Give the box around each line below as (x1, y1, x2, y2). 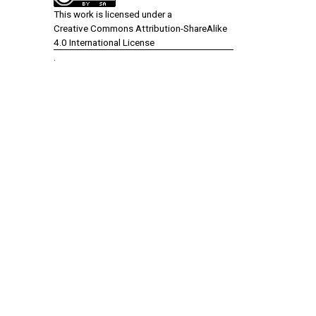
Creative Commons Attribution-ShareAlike (53, 22, 227, 34)
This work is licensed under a (53, 8, 172, 20)
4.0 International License (53, 36, 154, 48)
